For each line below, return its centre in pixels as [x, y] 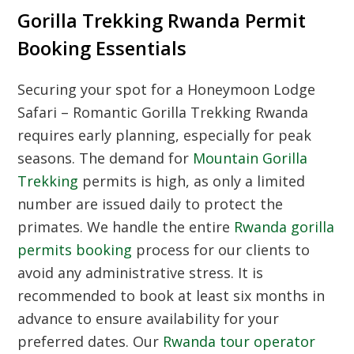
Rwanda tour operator [239, 342]
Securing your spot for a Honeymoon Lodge [167, 90]
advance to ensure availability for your [149, 319]
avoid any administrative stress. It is [141, 273]
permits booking [75, 250]
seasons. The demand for [105, 158]
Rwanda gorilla [284, 227]
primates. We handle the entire [126, 227]
